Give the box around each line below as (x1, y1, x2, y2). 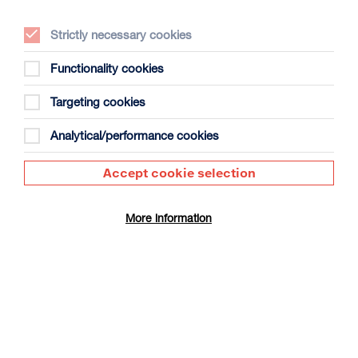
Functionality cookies (50, 61, 164, 75)
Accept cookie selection (102, 165, 256, 180)
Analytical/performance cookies (50, 128, 219, 142)
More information (125, 211, 212, 225)
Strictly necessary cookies (50, 27, 192, 42)
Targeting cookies (50, 94, 145, 109)
